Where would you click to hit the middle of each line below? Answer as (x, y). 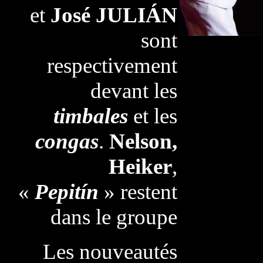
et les (152, 116)
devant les (134, 91)
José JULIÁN (114, 15)
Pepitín (66, 192)
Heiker (140, 166)
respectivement (112, 65)
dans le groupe (114, 217)
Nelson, (143, 141)
